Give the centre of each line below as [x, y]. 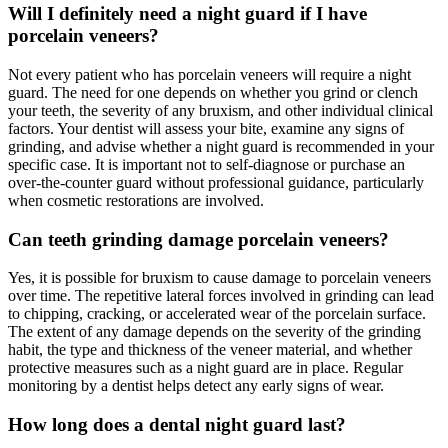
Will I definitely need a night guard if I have [187, 14]
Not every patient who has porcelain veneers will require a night [209, 75]
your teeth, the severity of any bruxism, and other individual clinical [220, 111]
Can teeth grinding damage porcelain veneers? [198, 239]
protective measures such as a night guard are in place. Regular [205, 368]
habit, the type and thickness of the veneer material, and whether [210, 350]
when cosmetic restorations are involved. [136, 201]
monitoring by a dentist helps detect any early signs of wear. [196, 386]
